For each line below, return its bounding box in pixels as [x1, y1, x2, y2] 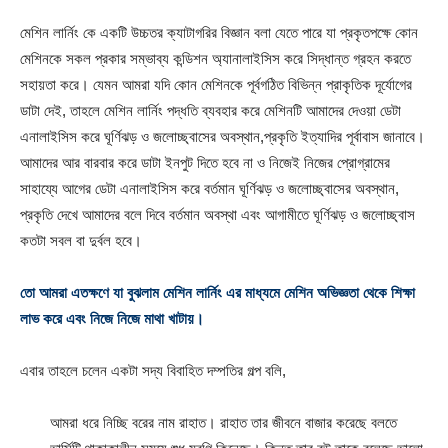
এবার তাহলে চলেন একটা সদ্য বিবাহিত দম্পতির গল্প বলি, [20, 362, 286, 379]
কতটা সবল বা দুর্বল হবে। [20, 232, 142, 249]
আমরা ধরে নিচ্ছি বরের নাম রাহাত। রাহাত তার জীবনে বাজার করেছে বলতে [50, 414, 397, 431]
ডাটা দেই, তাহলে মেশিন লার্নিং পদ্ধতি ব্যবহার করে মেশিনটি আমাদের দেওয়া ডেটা [20, 102, 401, 119]
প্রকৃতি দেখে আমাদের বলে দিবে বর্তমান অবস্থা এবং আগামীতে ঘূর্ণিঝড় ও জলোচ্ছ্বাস [20, 206, 415, 223]
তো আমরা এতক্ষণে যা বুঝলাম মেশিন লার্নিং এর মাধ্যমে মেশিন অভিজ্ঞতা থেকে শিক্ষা [20, 284, 415, 301]
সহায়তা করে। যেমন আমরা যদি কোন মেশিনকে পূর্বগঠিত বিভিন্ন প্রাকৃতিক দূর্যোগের [20, 76, 412, 93]
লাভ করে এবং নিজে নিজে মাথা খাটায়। [20, 310, 204, 327]
